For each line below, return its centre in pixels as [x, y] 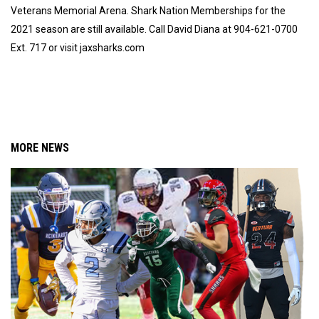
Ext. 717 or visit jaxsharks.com [78, 47]
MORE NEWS [40, 147]
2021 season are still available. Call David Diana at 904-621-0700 [154, 29]
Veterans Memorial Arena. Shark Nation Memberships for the [148, 10]
